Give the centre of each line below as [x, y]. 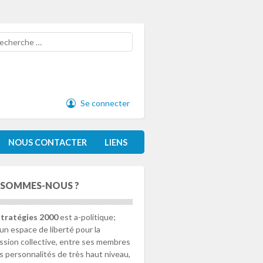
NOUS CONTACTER [48, 143]
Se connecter [105, 103]
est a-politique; [87, 217]
